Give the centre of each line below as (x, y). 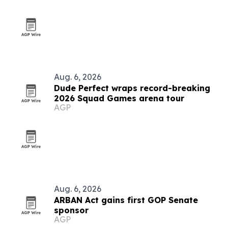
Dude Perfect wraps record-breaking (132, 88)
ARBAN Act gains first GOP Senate (126, 200)
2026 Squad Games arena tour (119, 98)
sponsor (71, 210)
